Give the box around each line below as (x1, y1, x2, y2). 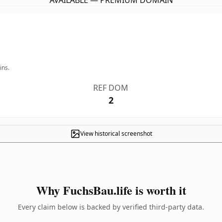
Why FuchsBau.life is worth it (36, 181, 186, 199)
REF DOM (93, 82, 129, 93)
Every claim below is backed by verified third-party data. (18, 202, 204, 212)
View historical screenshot (80, 129, 152, 138)
